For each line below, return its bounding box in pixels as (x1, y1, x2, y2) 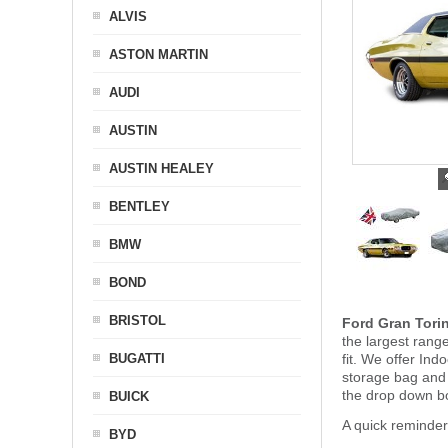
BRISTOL (109, 313, 166, 328)
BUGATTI (109, 351, 165, 366)
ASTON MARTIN (109, 47, 208, 62)
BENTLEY (109, 199, 170, 214)
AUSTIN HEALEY (109, 161, 214, 176)
